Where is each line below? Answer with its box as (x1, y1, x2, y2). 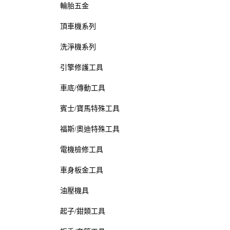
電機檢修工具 (60, 146, 103, 154)
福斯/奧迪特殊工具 (60, 125, 120, 133)
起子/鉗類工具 (60, 207, 105, 215)
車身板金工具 (60, 166, 103, 174)
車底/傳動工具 (60, 84, 105, 92)
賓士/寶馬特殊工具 (60, 105, 120, 112)
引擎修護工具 (60, 64, 103, 71)
